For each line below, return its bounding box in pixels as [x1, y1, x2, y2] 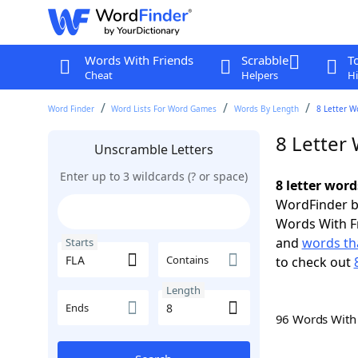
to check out [275, 253, 354, 271]
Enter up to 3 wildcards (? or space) [59, 169, 248, 184]
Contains [166, 253, 209, 267]
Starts [65, 235, 93, 249]
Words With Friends [84, 52, 193, 68]
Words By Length [234, 103, 300, 114]
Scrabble [241, 52, 288, 68]
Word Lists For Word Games [111, 103, 217, 114]
